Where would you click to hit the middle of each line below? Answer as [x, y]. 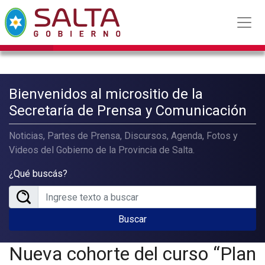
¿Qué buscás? [38, 174]
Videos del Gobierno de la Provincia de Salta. [102, 150]
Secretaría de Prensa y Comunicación [128, 111]
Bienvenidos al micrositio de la [106, 94]
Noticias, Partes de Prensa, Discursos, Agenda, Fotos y [123, 136]
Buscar [132, 219]
